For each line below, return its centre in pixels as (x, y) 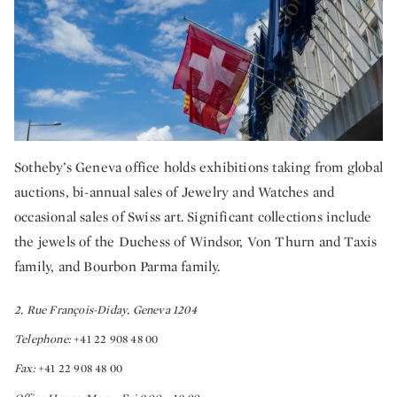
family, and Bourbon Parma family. (117, 267)
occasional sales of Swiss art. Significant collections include (193, 217)
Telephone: (44, 339)
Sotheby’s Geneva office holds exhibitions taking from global (199, 167)
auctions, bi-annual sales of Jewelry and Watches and (175, 192)
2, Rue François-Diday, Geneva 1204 (105, 310)
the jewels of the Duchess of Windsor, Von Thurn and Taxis (196, 242)
